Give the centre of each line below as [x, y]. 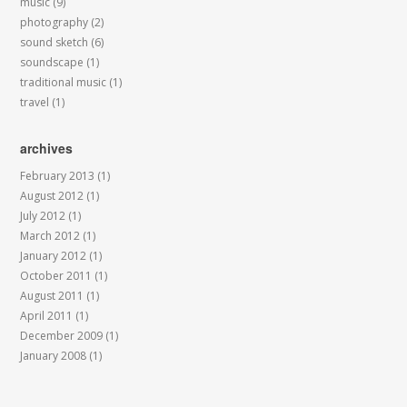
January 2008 [54, 356]
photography [55, 22]
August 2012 [52, 196]
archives [47, 148]
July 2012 [43, 216]
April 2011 [47, 316]
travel [35, 102]
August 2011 [52, 296]
